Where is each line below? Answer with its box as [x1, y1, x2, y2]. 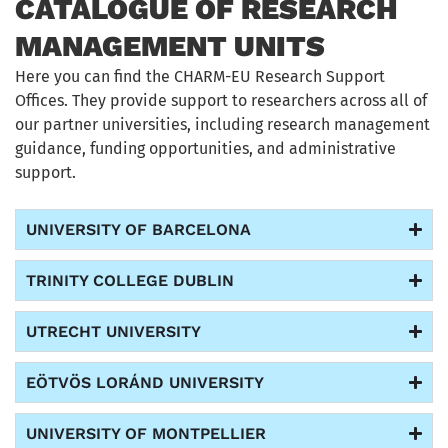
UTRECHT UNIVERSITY [26, 322, 201, 342]
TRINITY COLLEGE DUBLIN [26, 271, 234, 291]
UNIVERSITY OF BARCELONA [26, 220, 251, 240]
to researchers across [228, 90, 390, 110]
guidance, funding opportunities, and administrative [15, 138, 396, 158]
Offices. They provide [15, 90, 171, 110]
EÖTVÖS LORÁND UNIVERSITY [26, 373, 264, 393]
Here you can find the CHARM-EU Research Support [15, 66, 385, 86]
